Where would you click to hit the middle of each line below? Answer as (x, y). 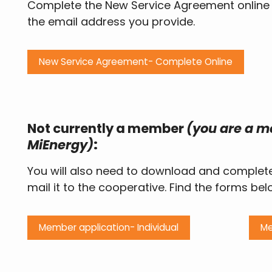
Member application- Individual (108, 228)
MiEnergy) (60, 144)
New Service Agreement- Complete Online (135, 62)
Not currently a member (106, 128)
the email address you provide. (113, 22)
